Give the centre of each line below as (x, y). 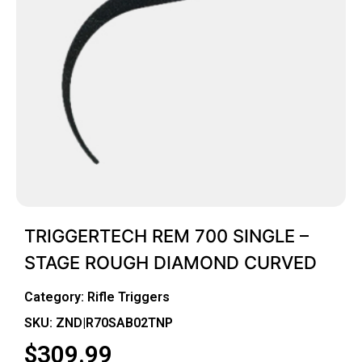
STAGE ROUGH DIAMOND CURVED (170, 263)
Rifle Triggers (128, 297)
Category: (56, 297)
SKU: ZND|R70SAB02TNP (99, 322)
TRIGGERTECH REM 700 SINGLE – (166, 236)
